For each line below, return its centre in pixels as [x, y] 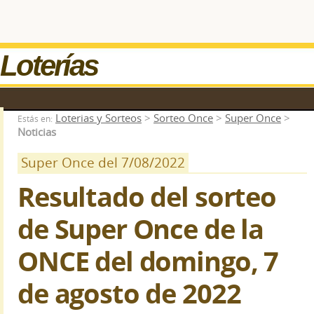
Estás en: [35, 119]
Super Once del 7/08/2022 [103, 163]
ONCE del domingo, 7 [148, 261]
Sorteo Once [183, 118]
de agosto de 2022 [129, 293]
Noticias [37, 132]
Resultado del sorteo [147, 197]
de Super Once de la [141, 229]
